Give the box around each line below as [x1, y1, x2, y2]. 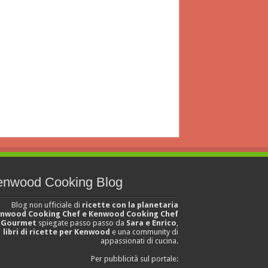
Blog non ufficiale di [11, 200, 83, 210]
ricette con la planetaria [82, 200, 179, 210]
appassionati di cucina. [100, 236, 179, 246]
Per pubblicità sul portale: [91, 254, 179, 264]
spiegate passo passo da [36, 218, 127, 228]
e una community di [110, 227, 179, 237]
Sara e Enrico [126, 218, 177, 228]
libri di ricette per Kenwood [3, 227, 111, 237]
